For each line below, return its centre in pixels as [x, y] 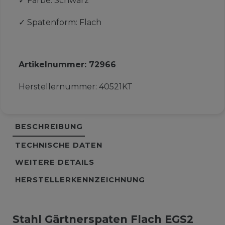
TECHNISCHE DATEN [59, 145]
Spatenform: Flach [64, 23]
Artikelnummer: [53, 65]
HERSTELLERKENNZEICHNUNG [80, 180]
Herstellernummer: [59, 87]
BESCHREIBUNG [49, 127]
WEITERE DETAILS [54, 162]
